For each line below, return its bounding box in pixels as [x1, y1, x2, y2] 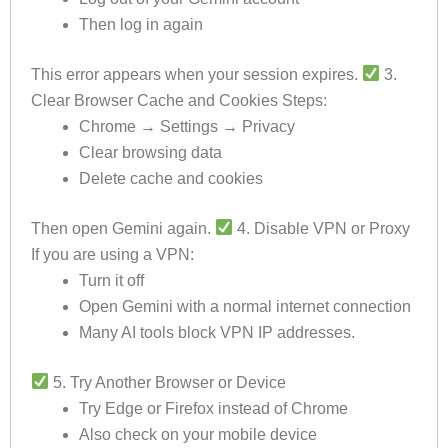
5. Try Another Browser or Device [49, 373, 287, 391]
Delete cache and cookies [79, 169, 263, 187]
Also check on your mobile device [79, 425, 317, 443]
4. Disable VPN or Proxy [233, 219, 411, 237]
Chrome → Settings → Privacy [79, 117, 295, 135]
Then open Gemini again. [31, 219, 215, 237]
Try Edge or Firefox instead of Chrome [79, 399, 348, 417]
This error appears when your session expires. [31, 65, 362, 83]
